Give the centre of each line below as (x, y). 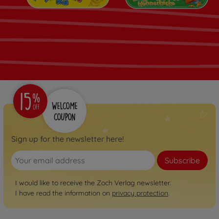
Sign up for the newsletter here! (67, 139)
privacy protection (140, 193)
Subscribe (182, 160)
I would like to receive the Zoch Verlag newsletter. (93, 183)
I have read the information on (64, 193)
